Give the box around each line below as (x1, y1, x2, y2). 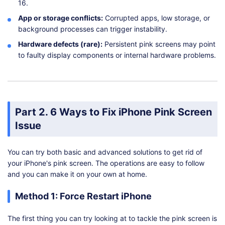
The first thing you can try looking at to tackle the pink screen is (8, 214, 217, 223)
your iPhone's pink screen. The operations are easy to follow (8, 159, 204, 168)
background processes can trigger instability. (18, 25, 167, 34)
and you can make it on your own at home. (8, 170, 147, 179)
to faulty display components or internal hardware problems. (18, 51, 216, 60)
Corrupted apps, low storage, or (103, 14, 210, 23)
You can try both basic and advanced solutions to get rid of (8, 148, 202, 157)
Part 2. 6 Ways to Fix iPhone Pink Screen (15, 106, 212, 119)
